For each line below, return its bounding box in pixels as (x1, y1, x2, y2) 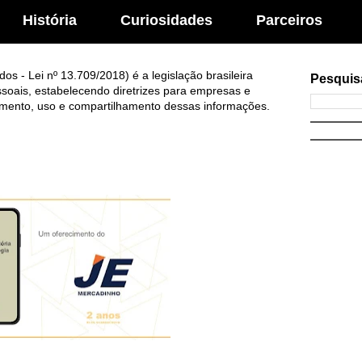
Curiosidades (120, 12, 213, 28)
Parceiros (256, 12, 322, 28)
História (23, 12, 77, 28)
